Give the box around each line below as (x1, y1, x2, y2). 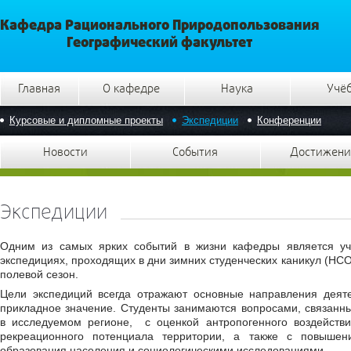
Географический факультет (67, 33, 252, 51)
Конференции (257, 114, 321, 126)
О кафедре (103, 81, 160, 96)
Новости (42, 145, 88, 159)
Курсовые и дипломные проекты (9, 114, 163, 126)
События (172, 145, 218, 159)
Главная (18, 81, 60, 96)
